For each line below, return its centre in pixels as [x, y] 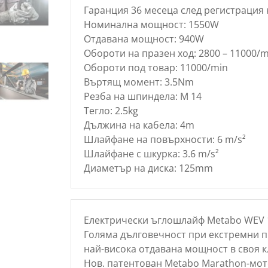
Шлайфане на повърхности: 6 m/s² [165, 139]
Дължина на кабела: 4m [139, 125]
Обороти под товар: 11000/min [156, 67]
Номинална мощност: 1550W [151, 24]
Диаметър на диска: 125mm [148, 168]
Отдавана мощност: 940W [144, 39]
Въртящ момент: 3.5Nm [138, 82]
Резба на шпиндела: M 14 [142, 96]
